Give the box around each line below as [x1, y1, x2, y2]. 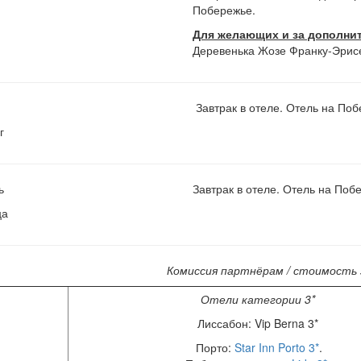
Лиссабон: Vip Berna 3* [197, 315, 318, 332]
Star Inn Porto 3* [234, 339, 319, 356]
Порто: [193, 339, 234, 356]
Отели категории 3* [200, 291, 315, 308]
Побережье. [192, 2, 255, 19]
